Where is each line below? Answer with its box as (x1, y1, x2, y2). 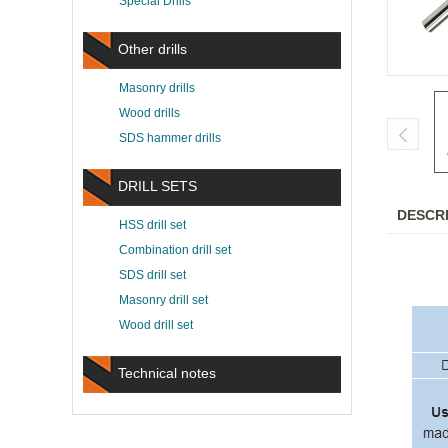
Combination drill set (119, 243, 231, 257)
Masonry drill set (119, 293, 208, 307)
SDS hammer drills (119, 131, 221, 145)
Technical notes (118, 365, 216, 381)
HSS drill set (119, 218, 186, 232)
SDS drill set (119, 268, 186, 282)
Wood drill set (119, 318, 193, 332)
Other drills (118, 41, 187, 57)
